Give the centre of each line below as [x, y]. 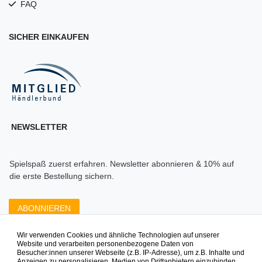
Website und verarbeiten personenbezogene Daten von [105, 244]
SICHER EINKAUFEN [49, 37]
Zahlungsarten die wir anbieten [131, 241]
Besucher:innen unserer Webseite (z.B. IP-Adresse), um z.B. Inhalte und [131, 253]
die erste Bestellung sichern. [62, 176]
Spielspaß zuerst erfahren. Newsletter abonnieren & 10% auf [122, 164]
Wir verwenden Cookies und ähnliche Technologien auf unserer [118, 235]
